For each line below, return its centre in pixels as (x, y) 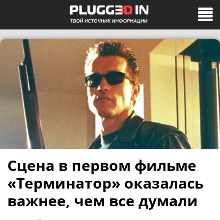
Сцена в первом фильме (102, 165)
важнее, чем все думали (103, 201)
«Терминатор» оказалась (105, 183)
